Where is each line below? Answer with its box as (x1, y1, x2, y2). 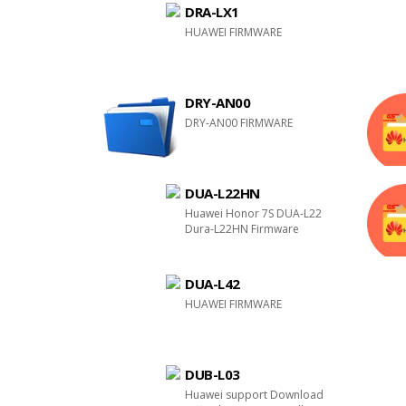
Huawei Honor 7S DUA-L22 (185, 206, 323, 221)
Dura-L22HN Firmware (185, 221, 300, 237)
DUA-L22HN (185, 184, 260, 202)
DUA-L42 (185, 275, 240, 293)
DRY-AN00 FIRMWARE (185, 115, 294, 130)
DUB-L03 (185, 365, 240, 383)
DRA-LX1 (185, 3, 239, 21)
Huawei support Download (185, 387, 324, 402)
